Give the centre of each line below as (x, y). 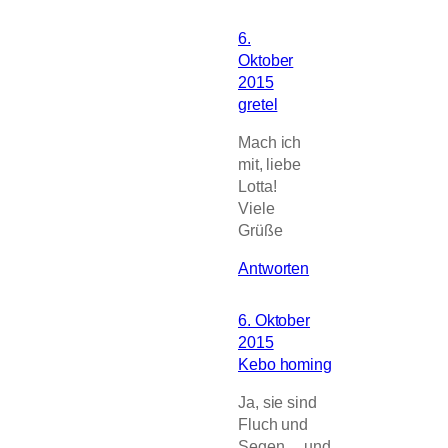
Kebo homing (285, 364)
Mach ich (270, 141)
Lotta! (257, 185)
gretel (258, 103)
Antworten (274, 268)
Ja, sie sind (277, 402)
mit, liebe (269, 163)
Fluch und (273, 424)
